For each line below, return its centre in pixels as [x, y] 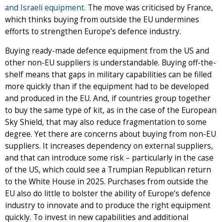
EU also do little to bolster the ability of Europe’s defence [108, 193]
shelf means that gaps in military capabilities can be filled [108, 74]
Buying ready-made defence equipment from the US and [107, 51]
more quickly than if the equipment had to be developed [107, 86]
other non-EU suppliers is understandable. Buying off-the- [111, 62]
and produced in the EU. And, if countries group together [108, 98]
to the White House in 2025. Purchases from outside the [107, 181]
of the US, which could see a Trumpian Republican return [108, 169]
